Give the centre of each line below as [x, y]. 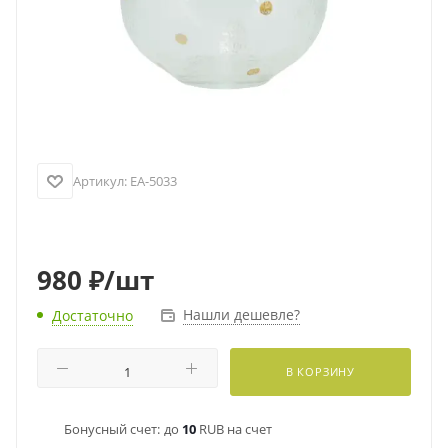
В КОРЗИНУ [320, 371]
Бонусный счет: [112, 429]
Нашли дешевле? [241, 314]
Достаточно [92, 315]
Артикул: [100, 181]
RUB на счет [234, 429]
